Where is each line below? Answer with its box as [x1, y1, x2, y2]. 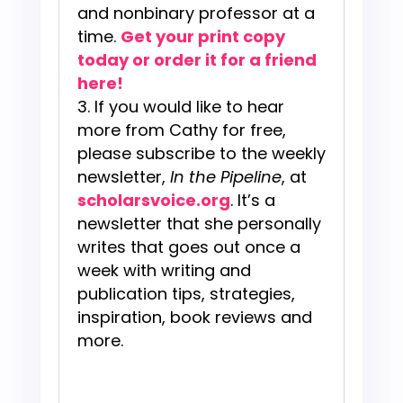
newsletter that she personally [76, 212, 321, 236]
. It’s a [229, 189, 275, 212]
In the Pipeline [169, 166, 282, 189]
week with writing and [76, 259, 251, 282]
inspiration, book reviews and [76, 306, 312, 329]
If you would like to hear [94, 95, 284, 119]
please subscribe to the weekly [76, 142, 326, 166]
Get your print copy [120, 25, 285, 49]
